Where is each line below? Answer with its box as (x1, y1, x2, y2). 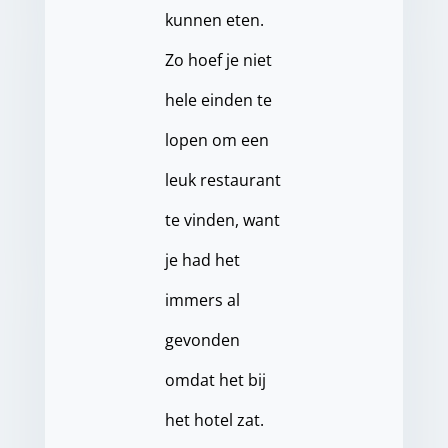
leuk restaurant (164, 169, 281, 192)
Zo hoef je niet (164, 49, 272, 72)
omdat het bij (164, 369, 266, 392)
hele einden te (164, 89, 272, 112)
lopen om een (164, 129, 269, 152)
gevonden (164, 329, 240, 352)
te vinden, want (164, 209, 280, 232)
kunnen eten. (164, 9, 264, 32)
